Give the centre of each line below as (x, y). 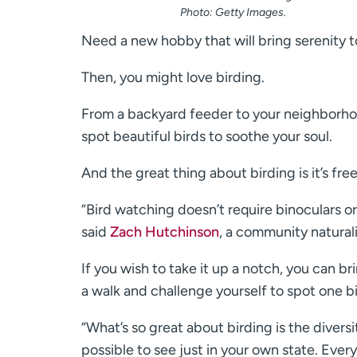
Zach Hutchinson (165, 232)
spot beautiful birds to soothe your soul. (207, 137)
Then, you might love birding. (173, 78)
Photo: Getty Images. (233, 13)
